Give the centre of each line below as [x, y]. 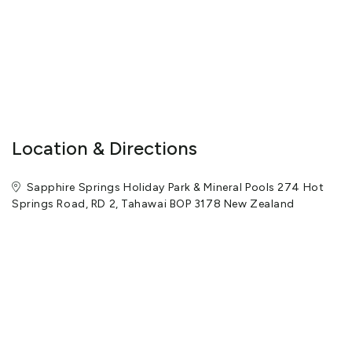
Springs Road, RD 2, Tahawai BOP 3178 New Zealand [153, 204]
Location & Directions [104, 148]
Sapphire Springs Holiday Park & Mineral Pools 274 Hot [175, 188]
